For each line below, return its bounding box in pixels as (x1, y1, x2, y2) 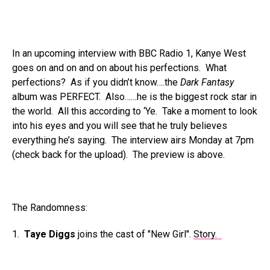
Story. (193, 228, 222, 240)
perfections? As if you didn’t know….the (12, 77, 180, 88)
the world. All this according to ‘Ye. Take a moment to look (12, 105, 257, 117)
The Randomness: (12, 202, 87, 213)
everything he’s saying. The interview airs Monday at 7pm (12, 134, 254, 146)
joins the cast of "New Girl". (75, 228, 193, 240)
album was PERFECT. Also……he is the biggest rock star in (12, 91, 257, 102)
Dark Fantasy (180, 77, 234, 88)
